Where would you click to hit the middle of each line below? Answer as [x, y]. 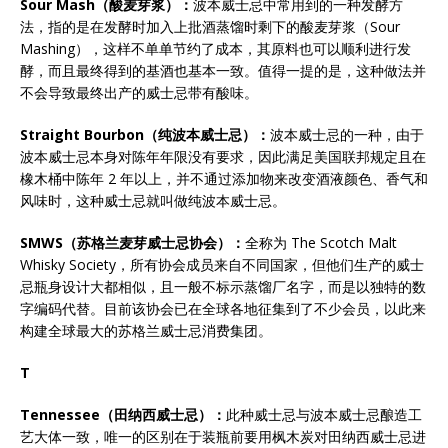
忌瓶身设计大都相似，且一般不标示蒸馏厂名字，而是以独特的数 [223, 286]
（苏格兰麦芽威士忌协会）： [154, 242]
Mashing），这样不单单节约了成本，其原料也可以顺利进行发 [215, 48]
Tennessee [60, 414]
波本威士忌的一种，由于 [347, 134]
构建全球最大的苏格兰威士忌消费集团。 [146, 330]
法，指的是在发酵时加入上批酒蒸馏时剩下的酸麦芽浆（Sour [210, 26]
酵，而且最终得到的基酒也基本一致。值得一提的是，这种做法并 [223, 70]
